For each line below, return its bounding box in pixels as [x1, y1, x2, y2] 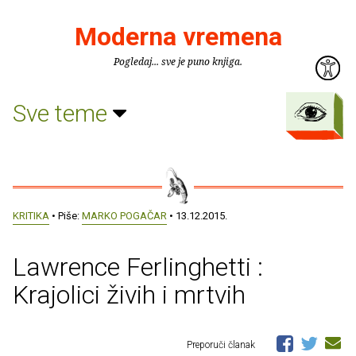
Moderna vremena [74, 21, 282, 52]
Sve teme [13, 99, 113, 127]
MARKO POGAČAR [82, 210, 167, 222]
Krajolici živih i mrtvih [13, 279, 246, 310]
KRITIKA [13, 210, 49, 222]
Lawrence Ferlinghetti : [13, 251, 263, 282]
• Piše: [49, 210, 82, 222]
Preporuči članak [187, 339, 257, 350]
